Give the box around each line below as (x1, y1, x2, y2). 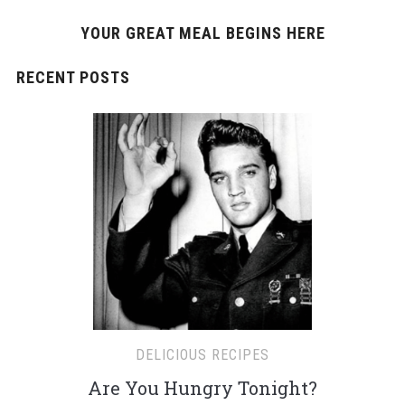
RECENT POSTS (15, 67, 130, 87)
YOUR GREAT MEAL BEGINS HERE (80, 23, 325, 42)
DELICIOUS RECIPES (136, 346, 269, 364)
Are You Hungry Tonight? (88, 376, 317, 400)
